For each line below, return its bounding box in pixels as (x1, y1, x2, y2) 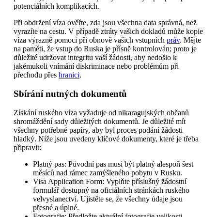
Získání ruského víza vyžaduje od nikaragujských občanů (14, 108, 189, 117)
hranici (59, 71, 79, 79)
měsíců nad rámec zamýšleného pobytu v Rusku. (33, 168, 182, 177)
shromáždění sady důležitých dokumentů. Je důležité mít (14, 117, 186, 125)
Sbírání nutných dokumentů (14, 89, 127, 99)
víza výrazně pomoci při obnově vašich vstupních (14, 36, 167, 45)
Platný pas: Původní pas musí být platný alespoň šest (33, 159, 193, 168)
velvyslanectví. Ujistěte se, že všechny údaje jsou (33, 194, 183, 203)
